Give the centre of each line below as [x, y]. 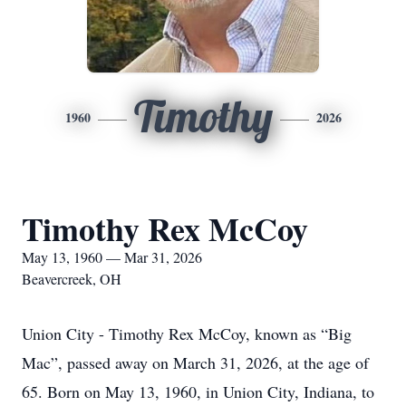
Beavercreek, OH [72, 279]
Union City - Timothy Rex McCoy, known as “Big [187, 333]
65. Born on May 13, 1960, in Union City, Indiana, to [198, 391]
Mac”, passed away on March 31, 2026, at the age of [195, 362]
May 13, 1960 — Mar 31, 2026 [112, 257]
